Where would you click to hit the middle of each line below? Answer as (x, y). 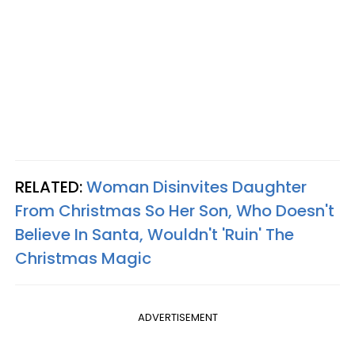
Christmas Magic (83, 258)
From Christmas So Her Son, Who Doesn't (175, 211)
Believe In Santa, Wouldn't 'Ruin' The (155, 235)
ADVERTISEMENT (177, 317)
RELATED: (51, 187)
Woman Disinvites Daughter (197, 187)
